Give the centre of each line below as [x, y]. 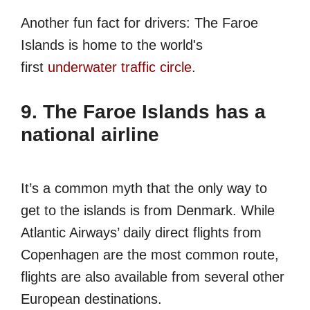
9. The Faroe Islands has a [143, 112]
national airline [90, 135]
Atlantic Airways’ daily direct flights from [141, 232]
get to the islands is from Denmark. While [148, 210]
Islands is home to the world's [112, 45]
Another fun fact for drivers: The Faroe [139, 23]
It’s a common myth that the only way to [144, 188]
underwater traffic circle [120, 67]
